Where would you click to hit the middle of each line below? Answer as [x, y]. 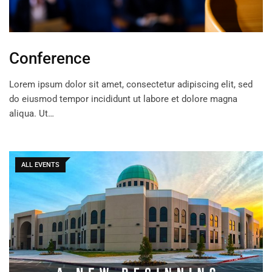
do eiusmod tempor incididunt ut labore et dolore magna [123, 99]
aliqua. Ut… [32, 114]
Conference [50, 59]
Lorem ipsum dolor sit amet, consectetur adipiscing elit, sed [131, 85]
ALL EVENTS [40, 165]
